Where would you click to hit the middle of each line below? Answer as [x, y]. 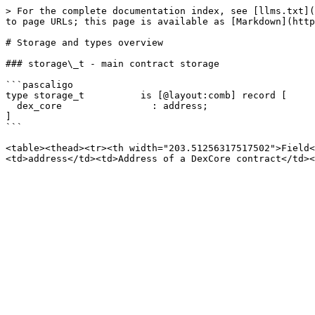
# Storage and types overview [84, 43]
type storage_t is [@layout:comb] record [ [146, 95]
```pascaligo [39, 85]
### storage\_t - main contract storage [112, 64]
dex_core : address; [11, 106]
